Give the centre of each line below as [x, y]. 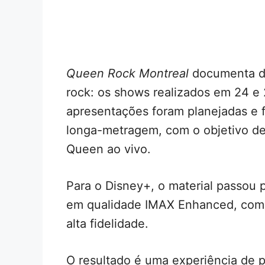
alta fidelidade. [107, 223]
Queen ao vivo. [109, 149]
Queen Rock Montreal [127, 73]
